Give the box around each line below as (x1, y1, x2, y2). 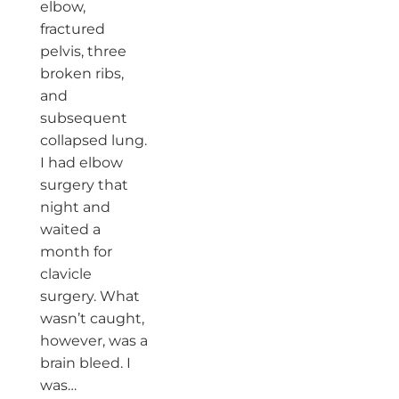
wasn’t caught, (39, 310, 144, 327)
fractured (39, 20, 105, 37)
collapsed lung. (39, 132, 147, 149)
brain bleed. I (39, 354, 131, 371)
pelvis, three (39, 43, 126, 60)
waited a (39, 221, 101, 238)
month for (39, 243, 112, 260)
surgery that (39, 176, 128, 193)
